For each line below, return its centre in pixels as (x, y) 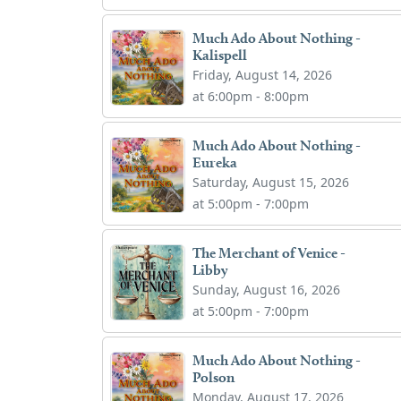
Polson (214, 377)
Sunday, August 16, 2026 (267, 289)
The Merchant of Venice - (269, 252)
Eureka (215, 162)
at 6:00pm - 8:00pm (251, 96)
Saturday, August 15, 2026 (271, 182)
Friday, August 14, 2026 (263, 74)
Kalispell (220, 55)
